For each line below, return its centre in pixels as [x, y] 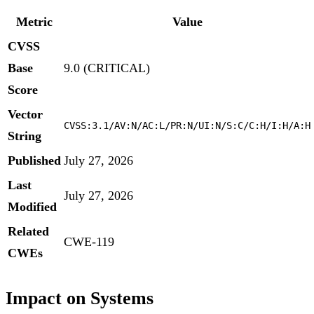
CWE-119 [89, 242]
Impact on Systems [80, 298]
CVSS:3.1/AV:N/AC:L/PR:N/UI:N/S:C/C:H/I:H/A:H [187, 126]
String [25, 136]
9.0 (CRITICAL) [107, 68]
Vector [25, 115]
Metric [34, 22]
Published [34, 161]
